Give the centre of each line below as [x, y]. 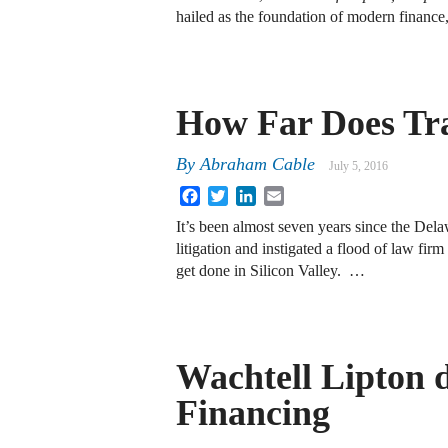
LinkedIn [285, 194]
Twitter [250, 194]
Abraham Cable [257, 164]
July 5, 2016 [358, 166]
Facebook [231, 194]
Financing [253, 412]
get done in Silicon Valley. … [270, 271]
